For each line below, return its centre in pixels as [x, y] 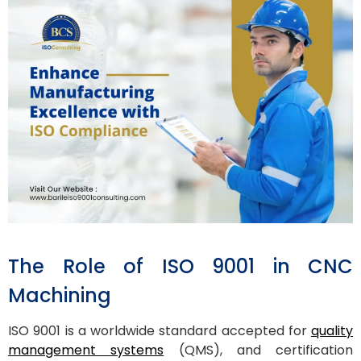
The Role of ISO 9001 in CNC [180, 266]
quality [332, 331]
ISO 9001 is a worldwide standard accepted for [160, 331]
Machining [60, 295]
